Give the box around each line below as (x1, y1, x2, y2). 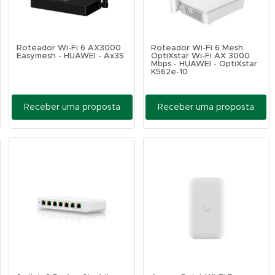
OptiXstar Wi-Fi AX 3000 (151, 52, 250, 60)
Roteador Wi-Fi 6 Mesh (151, 44, 243, 52)
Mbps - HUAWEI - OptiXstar (151, 60, 257, 68)
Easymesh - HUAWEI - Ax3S (17, 52, 125, 60)
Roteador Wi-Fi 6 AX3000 (17, 44, 122, 52)
